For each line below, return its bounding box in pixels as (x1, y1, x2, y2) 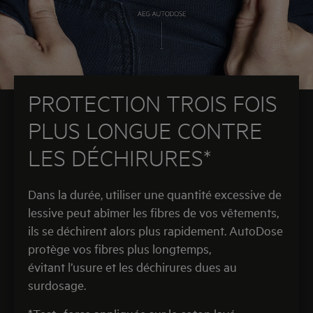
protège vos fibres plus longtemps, (28, 240, 211, 256)
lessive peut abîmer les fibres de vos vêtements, (28, 204, 279, 220)
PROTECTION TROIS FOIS (28, 89, 277, 117)
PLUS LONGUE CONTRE (28, 117, 263, 144)
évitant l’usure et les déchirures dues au (28, 259, 237, 275)
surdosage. (28, 277, 86, 293)
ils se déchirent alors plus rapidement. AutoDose (28, 222, 283, 238)
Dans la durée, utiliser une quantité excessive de (28, 186, 282, 202)
